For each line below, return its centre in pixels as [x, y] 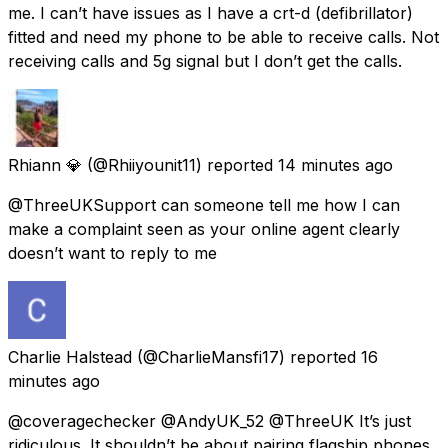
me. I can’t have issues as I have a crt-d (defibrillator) [210, 12]
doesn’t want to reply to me [112, 252]
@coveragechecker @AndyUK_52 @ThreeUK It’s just [209, 420]
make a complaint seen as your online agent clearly [204, 228]
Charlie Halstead [70, 356]
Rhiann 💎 [45, 164]
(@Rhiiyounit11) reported [180, 164]
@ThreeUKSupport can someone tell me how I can [204, 204]
